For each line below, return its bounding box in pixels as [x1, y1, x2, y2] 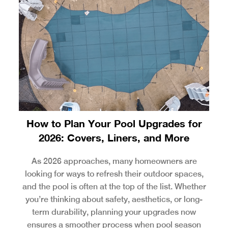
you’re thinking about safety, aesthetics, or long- [25, 194, 203, 204]
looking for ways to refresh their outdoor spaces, [24, 168, 204, 179]
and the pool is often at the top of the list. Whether [22, 181, 206, 191]
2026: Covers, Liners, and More [39, 131, 189, 144]
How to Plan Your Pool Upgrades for [26, 117, 202, 129]
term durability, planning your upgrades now [32, 207, 196, 217]
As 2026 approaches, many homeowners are [31, 156, 197, 166]
